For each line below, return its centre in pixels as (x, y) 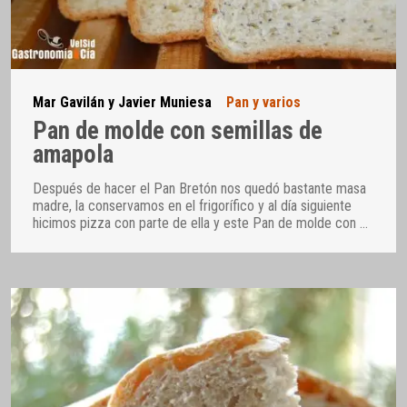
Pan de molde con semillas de (178, 131)
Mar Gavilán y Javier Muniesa (122, 102)
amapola (73, 155)
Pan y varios (263, 102)
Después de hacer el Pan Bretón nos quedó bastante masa (199, 188)
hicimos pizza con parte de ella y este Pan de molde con (196, 223)
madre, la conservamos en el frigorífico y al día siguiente (192, 205)
